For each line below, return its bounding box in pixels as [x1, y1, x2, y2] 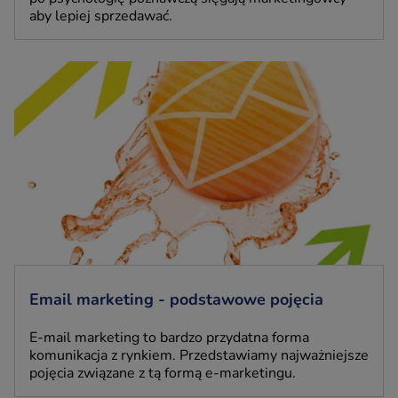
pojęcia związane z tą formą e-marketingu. [29, 362, 296, 383]
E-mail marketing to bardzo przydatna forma [29, 327, 309, 347]
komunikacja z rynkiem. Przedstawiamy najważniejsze [29, 345, 369, 365]
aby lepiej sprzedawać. [29, 6, 172, 27]
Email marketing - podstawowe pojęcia [29, 288, 323, 310]
